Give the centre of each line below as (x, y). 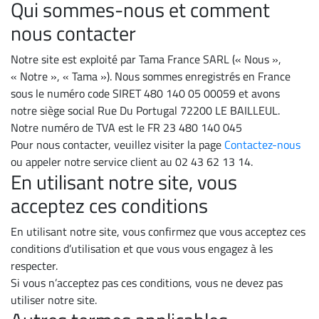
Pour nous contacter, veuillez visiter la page (117, 145)
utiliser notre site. (54, 300)
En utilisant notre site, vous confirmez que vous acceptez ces (158, 231)
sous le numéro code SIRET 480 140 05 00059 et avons (145, 93)
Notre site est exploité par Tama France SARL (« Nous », (146, 59)
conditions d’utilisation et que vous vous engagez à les (142, 249)
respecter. (34, 266)
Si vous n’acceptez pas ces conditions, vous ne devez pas (147, 283)
